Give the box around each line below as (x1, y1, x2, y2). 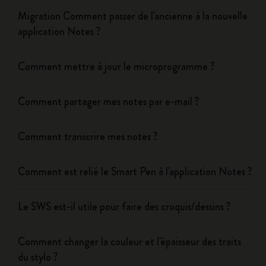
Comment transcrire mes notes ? (18, 129, 158, 144)
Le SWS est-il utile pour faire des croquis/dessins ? (18, 199, 231, 214)
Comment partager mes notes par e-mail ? (18, 94, 199, 109)
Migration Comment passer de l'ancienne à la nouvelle (18, 8, 248, 24)
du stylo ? (18, 249, 58, 265)
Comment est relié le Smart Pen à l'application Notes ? (18, 164, 252, 179)
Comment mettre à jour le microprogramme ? (18, 59, 215, 74)
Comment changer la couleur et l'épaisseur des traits (18, 234, 242, 249)
